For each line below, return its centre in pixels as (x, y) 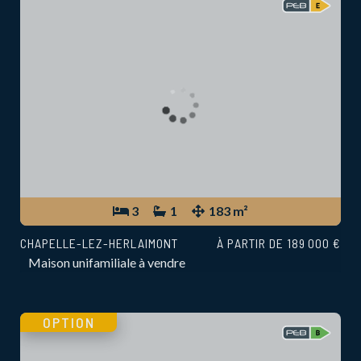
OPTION (68, 323)
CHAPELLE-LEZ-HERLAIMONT (99, 243)
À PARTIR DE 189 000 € (279, 243)
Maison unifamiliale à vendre (107, 263)
